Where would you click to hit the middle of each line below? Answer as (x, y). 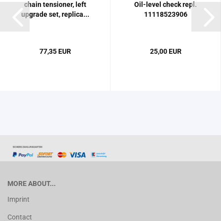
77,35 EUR (55, 52)
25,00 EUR (166, 52)
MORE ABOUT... (32, 184)
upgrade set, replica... (55, 15)
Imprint (18, 200)
